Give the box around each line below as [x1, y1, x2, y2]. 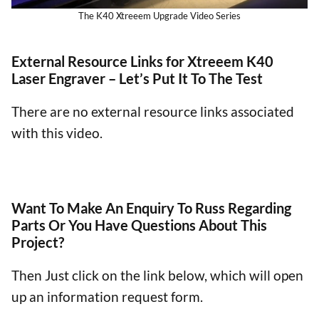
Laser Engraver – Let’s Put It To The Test [11, 69, 263, 87]
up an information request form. [11, 288, 203, 305]
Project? [11, 234, 64, 251]
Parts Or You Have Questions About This [11, 216, 267, 234]
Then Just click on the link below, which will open [11, 267, 303, 284]
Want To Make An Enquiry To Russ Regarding [11, 199, 291, 217]
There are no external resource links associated [11, 103, 294, 120]
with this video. [11, 124, 103, 141]
